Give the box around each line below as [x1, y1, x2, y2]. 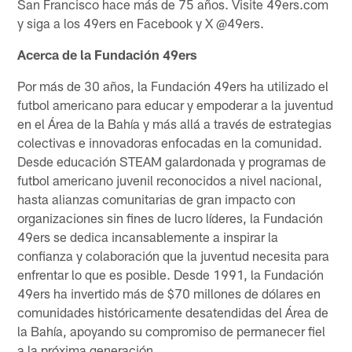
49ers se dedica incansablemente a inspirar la [17, 228, 279, 244]
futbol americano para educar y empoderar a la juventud [17, 96, 334, 112]
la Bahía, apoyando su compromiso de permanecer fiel [17, 322, 326, 339]
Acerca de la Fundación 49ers [17, 46, 198, 62]
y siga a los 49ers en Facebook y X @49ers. [17, 14, 265, 31]
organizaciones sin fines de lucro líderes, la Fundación [17, 209, 324, 225]
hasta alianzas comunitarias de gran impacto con [17, 190, 296, 207]
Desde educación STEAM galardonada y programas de [17, 152, 327, 169]
